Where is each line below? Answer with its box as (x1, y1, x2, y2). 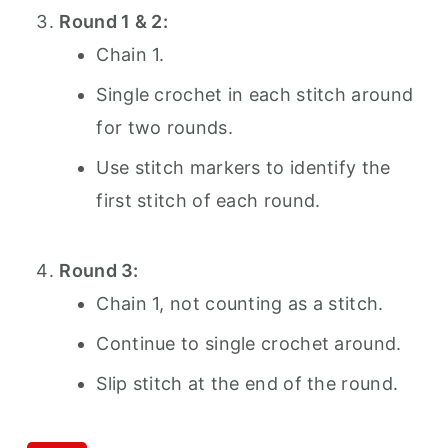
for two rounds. (96, 117, 233, 138)
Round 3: (59, 260, 139, 281)
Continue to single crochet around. (96, 333, 402, 354)
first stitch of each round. (96, 190, 321, 211)
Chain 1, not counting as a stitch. (96, 293, 384, 314)
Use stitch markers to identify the (96, 157, 391, 178)
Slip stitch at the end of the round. (96, 373, 399, 394)
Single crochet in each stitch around (96, 84, 414, 105)
